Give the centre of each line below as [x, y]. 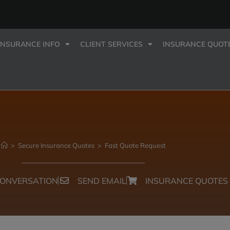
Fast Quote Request [135, 146]
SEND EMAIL [102, 180]
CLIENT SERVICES [112, 44]
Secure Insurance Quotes [56, 146]
